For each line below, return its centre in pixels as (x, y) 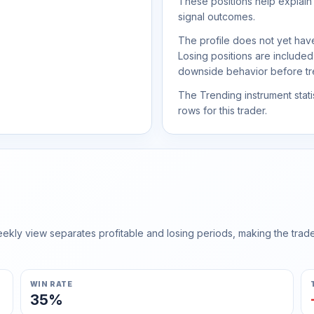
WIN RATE (51, 284)
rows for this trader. (223, 110)
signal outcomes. (217, 16)
